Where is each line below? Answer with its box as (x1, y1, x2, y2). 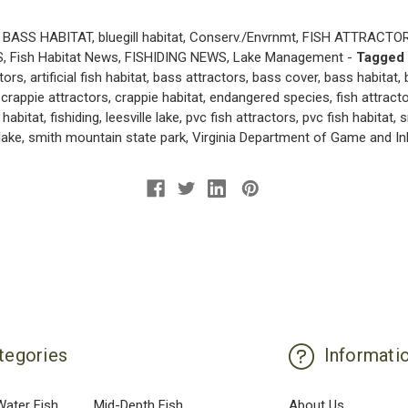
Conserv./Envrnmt (189, 28, 296, 46)
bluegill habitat (97, 28, 183, 46)
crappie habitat (114, 88, 203, 106)
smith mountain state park (27, 128, 186, 146)
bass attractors (152, 68, 246, 86)
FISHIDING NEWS (124, 48, 227, 66)
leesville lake (105, 108, 179, 126)
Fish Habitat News (9, 48, 118, 66)
